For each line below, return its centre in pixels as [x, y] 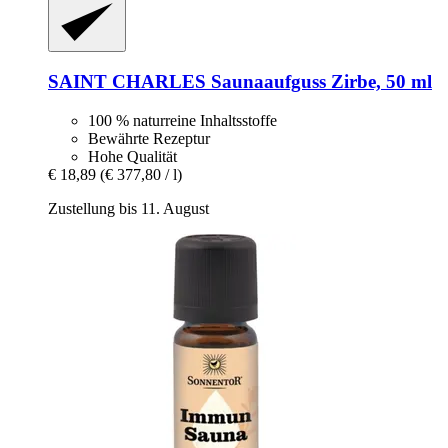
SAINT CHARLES [127, 81]
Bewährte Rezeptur [149, 138]
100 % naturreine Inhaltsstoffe [182, 120]
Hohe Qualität [132, 156]
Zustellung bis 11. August [128, 208]
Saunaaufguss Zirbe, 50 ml [319, 81]
